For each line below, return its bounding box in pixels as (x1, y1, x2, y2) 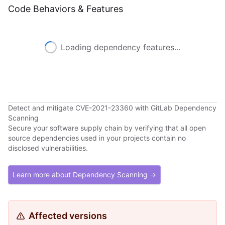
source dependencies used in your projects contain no (8, 134, 186, 142)
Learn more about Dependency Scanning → (13, 170, 156, 179)
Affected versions (29, 210, 107, 221)
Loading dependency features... (61, 42, 180, 52)
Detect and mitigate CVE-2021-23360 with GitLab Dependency (8, 103, 216, 112)
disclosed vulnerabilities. (8, 144, 88, 152)
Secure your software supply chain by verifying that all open (8, 124, 206, 132)
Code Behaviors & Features (8, 4, 123, 14)
